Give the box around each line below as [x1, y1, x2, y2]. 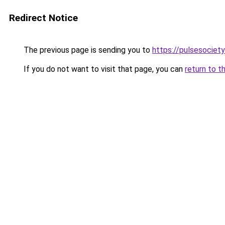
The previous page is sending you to [22, 45, 152, 55]
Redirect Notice [9, 12, 78, 24]
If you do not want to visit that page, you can [22, 64, 185, 74]
